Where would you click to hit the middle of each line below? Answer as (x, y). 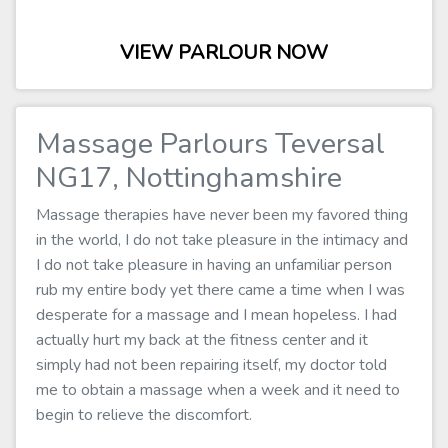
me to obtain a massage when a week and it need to (218, 390)
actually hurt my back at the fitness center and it (202, 340)
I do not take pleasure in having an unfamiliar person (214, 265)
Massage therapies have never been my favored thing (222, 215)
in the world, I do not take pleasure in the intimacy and (222, 240)
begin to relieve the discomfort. (144, 415)
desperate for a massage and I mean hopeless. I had (216, 315)
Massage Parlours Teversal (210, 143)
